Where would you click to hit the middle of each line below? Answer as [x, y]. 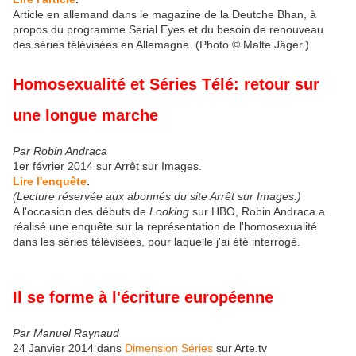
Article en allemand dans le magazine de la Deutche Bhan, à [164, 14]
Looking [169, 212]
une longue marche [85, 116]
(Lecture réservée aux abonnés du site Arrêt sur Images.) [157, 197]
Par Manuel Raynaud [66, 333]
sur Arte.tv [240, 348]
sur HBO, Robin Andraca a [257, 212]
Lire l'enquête [50, 182]
